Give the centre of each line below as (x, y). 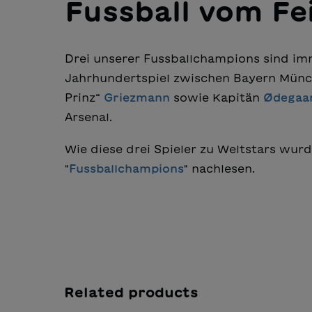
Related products (131, 292)
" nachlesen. (219, 169)
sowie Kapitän (217, 98)
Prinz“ (84, 98)
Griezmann (137, 98)
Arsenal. (90, 117)
